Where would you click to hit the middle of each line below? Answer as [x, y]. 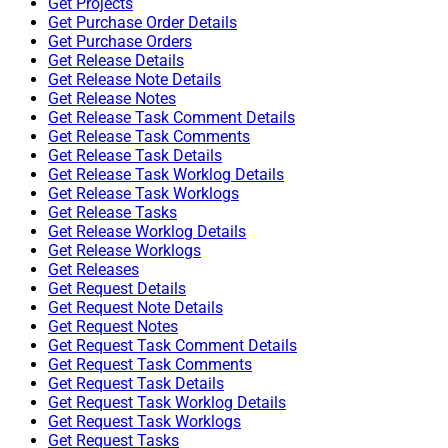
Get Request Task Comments [150, 365]
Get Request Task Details [136, 384]
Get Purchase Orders [120, 42]
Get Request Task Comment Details [172, 346]
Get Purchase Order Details [142, 23]
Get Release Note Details [134, 80]
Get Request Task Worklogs [144, 422]
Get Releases [93, 270]
